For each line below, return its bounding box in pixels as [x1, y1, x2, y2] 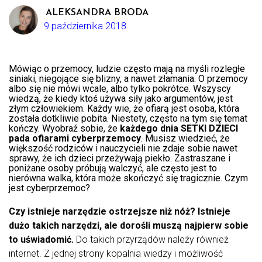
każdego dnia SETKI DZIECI [120, 123, 238, 135]
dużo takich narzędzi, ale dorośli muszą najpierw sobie [9, 220, 249, 232]
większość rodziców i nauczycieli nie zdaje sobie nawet [9, 143, 237, 154]
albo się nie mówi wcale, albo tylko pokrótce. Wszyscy [9, 83, 231, 95]
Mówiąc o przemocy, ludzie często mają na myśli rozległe [9, 63, 245, 75]
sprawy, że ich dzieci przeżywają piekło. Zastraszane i [9, 153, 230, 164]
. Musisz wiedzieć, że [141, 133, 230, 144]
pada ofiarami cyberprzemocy [9, 133, 141, 144]
